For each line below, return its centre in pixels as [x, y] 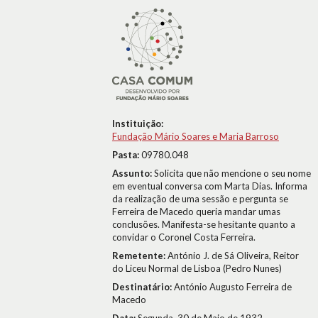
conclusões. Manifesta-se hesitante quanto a [204, 224]
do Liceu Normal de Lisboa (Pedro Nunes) [197, 268]
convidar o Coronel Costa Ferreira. [184, 237]
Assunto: [133, 173]
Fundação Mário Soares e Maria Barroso [196, 136]
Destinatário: [143, 287]
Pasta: [127, 155]
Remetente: [140, 256]
